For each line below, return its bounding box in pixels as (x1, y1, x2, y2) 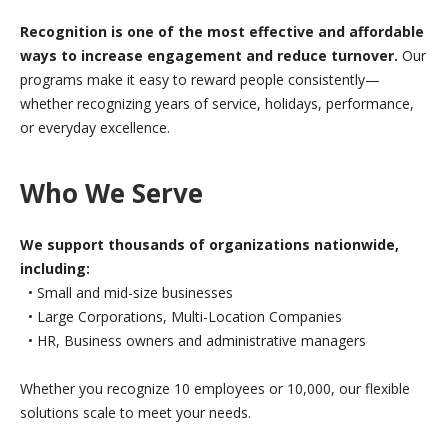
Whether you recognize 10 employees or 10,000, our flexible (20, 379, 410, 399)
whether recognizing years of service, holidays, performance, (20, 94, 414, 114)
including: (20, 259, 90, 279)
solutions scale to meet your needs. (20, 403, 251, 423)
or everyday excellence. (20, 118, 170, 138)
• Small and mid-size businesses (20, 283, 233, 303)
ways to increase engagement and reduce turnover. (20, 46, 398, 66)
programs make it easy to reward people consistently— (20, 70, 380, 90)
